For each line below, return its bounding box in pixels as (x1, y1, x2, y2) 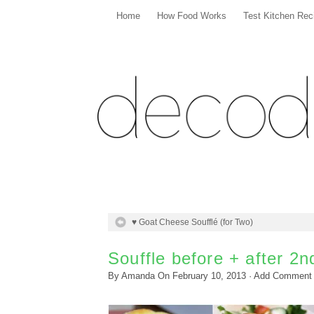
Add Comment (254, 271, 312, 281)
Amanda (121, 271, 155, 281)
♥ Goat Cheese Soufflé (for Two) (132, 217, 253, 228)
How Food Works (157, 11, 226, 21)
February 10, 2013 (172, 271, 246, 281)
